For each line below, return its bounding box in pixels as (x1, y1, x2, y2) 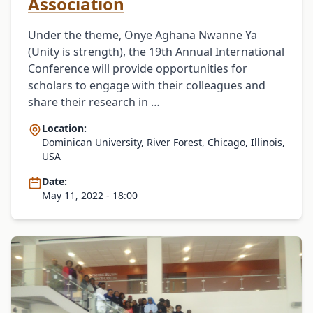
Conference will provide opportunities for (28, 60, 247, 76)
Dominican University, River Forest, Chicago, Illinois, (42, 135, 285, 149)
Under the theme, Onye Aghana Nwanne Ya (28, 27, 257, 43)
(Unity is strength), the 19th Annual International (28, 43, 284, 59)
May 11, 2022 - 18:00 (42, 188, 138, 202)
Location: (42, 121, 87, 135)
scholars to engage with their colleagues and (28, 77, 265, 93)
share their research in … (28, 94, 160, 110)
